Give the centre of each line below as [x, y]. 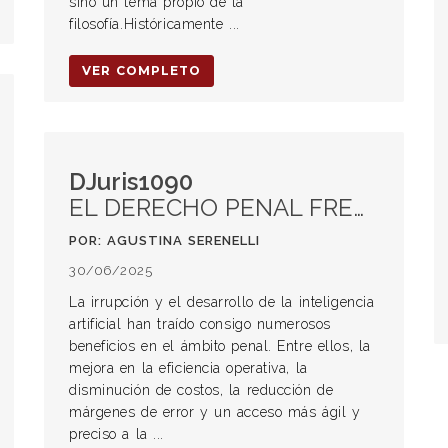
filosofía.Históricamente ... [154, 24]
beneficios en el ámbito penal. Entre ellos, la [220, 346]
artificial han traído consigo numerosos [200, 324]
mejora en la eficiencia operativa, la [188, 368]
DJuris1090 [131, 181]
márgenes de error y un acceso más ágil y [215, 412]
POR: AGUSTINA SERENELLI [164, 240]
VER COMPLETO [141, 70]
